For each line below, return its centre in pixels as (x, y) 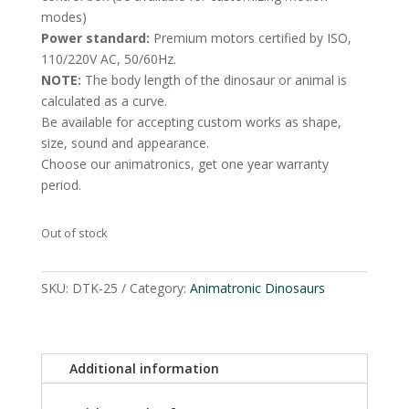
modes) (63, 17)
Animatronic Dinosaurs (257, 288)
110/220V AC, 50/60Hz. (108, 59)
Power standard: (95, 38)
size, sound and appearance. (125, 143)
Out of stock (74, 233)
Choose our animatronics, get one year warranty (184, 164)
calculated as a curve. (104, 101)
